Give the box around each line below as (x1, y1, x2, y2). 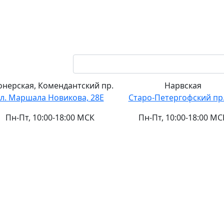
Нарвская (164, 80, 201, 91)
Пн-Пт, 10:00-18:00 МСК (5, 112, 94, 123)
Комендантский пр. (37, 80, 113, 91)
